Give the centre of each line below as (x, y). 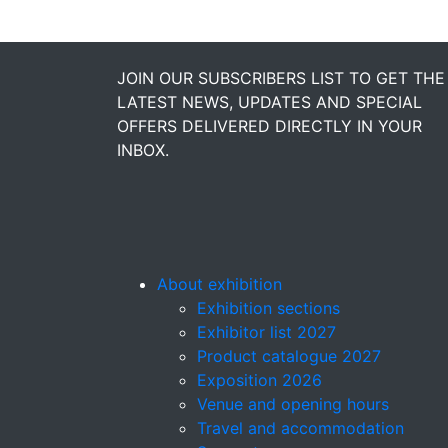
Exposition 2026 (259, 380)
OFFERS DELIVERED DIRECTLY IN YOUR (269, 126)
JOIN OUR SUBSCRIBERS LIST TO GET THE (281, 78)
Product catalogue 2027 (289, 356)
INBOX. (143, 150)
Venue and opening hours (293, 404)
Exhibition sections (268, 308)
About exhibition (219, 284)
